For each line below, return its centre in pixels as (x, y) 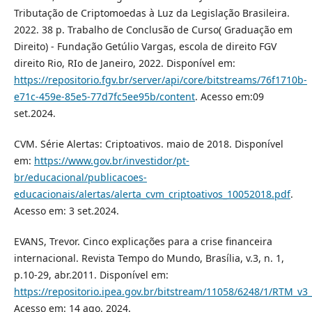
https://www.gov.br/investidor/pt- (111, 161)
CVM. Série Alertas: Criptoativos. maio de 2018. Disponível (148, 144)
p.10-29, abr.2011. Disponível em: (91, 275)
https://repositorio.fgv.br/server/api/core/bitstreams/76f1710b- (160, 80)
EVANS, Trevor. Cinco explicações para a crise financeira (143, 242)
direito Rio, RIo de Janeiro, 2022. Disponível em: (124, 63)
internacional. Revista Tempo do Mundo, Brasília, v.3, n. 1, (149, 258)
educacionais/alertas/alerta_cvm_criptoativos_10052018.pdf (152, 194)
